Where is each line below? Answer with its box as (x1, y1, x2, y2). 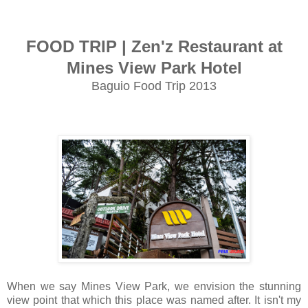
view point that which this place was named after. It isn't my (7, 294, 301, 307)
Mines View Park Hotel (66, 58, 242, 78)
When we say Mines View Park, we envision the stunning (7, 280, 301, 293)
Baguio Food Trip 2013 (91, 79, 217, 93)
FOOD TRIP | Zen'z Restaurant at (25, 37, 283, 56)
